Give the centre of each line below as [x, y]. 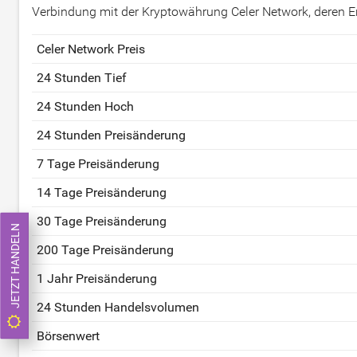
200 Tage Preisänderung [105, 250]
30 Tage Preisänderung [102, 222]
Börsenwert [68, 336]
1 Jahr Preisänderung [97, 279]
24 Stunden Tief [82, 78]
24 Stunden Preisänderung [111, 135]
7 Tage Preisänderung [98, 164]
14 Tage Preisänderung [102, 193]
